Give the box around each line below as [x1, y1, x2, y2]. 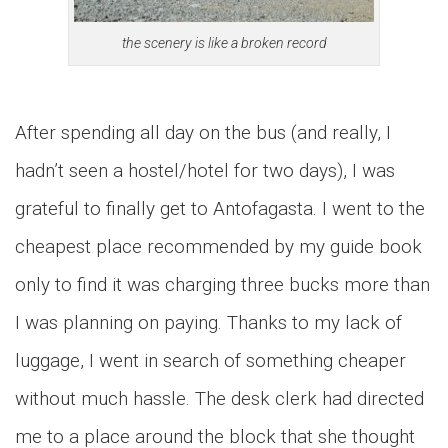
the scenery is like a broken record [121, 35, 327, 51]
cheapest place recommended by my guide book [15, 235, 422, 258]
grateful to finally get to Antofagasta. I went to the [15, 197, 425, 220]
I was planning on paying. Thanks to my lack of [15, 311, 402, 334]
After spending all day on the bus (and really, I [15, 121, 391, 144]
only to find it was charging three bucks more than [15, 273, 430, 296]
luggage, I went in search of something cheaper [15, 349, 406, 372]
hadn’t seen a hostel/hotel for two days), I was [15, 159, 395, 182]
